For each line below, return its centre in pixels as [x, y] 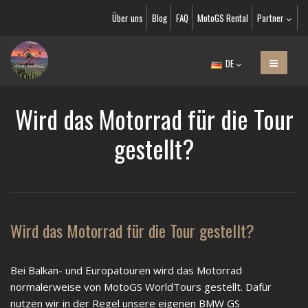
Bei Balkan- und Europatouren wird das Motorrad [126, 270]
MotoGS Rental [223, 18]
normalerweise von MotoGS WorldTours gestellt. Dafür [141, 287]
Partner [272, 18]
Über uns [128, 18]
